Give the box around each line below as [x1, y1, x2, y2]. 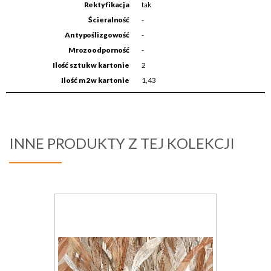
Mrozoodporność [68, 45, 129, 54]
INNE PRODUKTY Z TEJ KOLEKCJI [9, 134, 235, 152]
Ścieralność [88, 15, 129, 24]
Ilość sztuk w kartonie [52, 60, 129, 70]
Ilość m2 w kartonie [61, 76, 129, 85]
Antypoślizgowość [65, 30, 129, 39]
